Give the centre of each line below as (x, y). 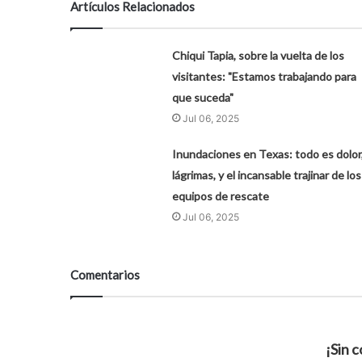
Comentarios (105, 274)
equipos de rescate (220, 196)
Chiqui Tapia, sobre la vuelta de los (258, 55)
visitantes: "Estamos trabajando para (264, 76)
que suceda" (202, 97)
